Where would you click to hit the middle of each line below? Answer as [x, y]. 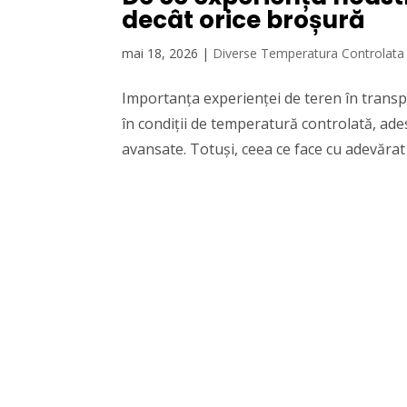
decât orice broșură [244, 20]
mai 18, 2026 [160, 54]
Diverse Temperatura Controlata [309, 54]
